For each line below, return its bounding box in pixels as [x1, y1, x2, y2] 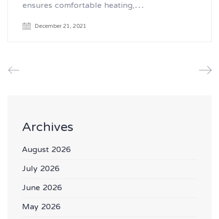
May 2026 [22, 197, 61, 218]
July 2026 [22, 159, 60, 180]
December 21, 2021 [35, 19, 87, 34]
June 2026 [22, 178, 62, 199]
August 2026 [22, 140, 71, 161]
